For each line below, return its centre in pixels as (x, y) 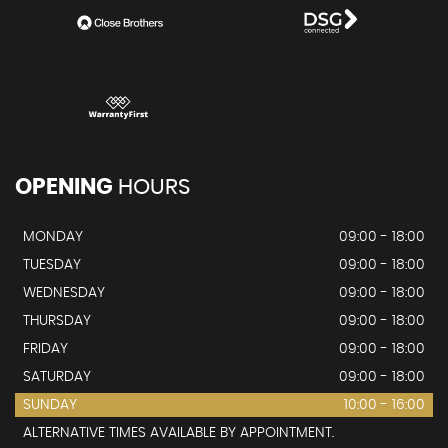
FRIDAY (45, 348)
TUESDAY (52, 264)
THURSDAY (57, 320)
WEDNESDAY (64, 292)
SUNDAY (50, 404)
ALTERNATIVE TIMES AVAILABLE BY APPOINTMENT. (178, 432)
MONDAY (53, 236)
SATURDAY (57, 376)
